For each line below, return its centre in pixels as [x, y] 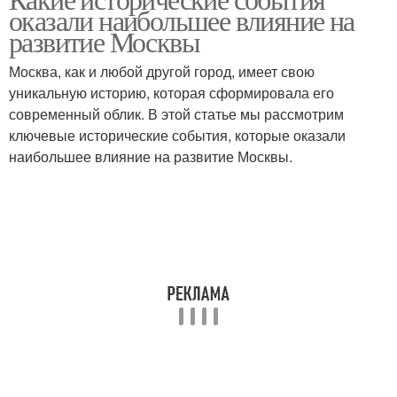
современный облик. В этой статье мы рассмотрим [176, 114]
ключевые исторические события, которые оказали [177, 135]
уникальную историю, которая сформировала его [171, 93]
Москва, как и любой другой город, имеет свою [162, 71]
